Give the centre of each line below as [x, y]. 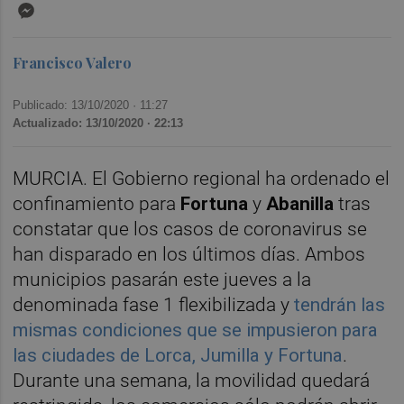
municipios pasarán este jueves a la [162, 280]
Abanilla [303, 204]
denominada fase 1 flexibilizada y [154, 305]
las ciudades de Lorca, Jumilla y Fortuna [178, 356]
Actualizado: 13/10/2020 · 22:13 [98, 123]
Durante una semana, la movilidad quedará [192, 381]
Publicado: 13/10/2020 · [77, 105]
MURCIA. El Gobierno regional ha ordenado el [202, 179]
